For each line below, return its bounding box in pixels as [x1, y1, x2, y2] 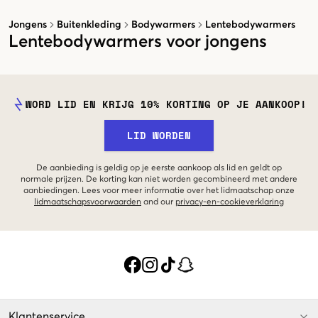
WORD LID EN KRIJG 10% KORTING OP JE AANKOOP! [26, 96, 307, 111]
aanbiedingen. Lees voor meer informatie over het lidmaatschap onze [23, 186, 295, 195]
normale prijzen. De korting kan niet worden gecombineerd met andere [21, 175, 297, 184]
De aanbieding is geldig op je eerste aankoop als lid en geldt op [36, 163, 282, 172]
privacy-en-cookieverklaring [175, 197, 284, 207]
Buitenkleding [57, 19, 121, 30]
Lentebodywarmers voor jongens [9, 33, 267, 50]
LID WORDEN [127, 127, 191, 143]
